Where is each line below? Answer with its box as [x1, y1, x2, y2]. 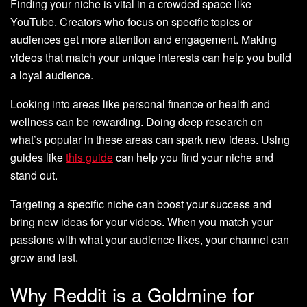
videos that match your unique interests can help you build [10, 49, 291, 66]
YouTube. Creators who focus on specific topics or [10, 14, 252, 30]
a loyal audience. [10, 67, 93, 84]
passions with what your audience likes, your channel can [10, 232, 289, 248]
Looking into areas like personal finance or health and [10, 96, 270, 112]
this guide [66, 149, 113, 166]
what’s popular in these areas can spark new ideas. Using [10, 132, 290, 148]
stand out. [10, 167, 58, 184]
